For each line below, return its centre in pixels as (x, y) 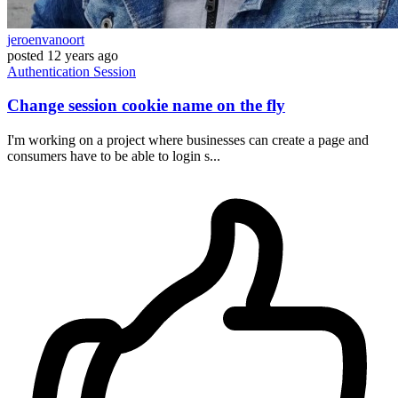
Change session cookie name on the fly (146, 106)
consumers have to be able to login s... (114, 155)
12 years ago (83, 55)
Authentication (50, 71)
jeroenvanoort (46, 39)
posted (25, 55)
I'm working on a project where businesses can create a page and (188, 139)
